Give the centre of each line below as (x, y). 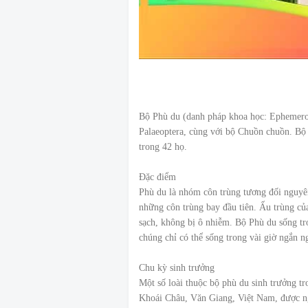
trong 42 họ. (163, 147)
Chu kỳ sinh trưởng (177, 268)
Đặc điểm (157, 177)
